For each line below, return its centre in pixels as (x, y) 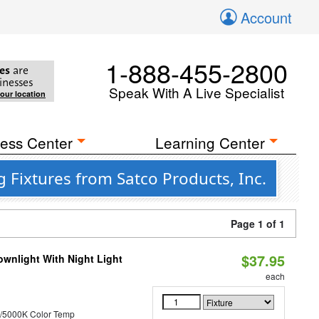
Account (266, 17)
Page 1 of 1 (258, 224)
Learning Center (210, 142)
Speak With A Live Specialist (197, 92)
